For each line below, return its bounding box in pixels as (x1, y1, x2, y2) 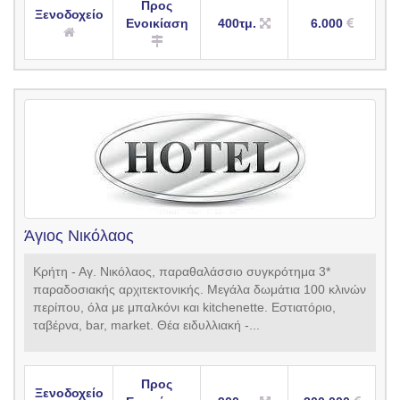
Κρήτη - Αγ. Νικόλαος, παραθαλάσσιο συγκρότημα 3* (33, 264, 330, 279)
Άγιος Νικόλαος (24, 227, 134, 246)
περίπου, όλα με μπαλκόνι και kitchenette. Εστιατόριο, (33, 300, 336, 315)
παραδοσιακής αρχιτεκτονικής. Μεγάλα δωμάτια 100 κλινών (33, 282, 366, 297)
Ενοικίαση (125, 16, 188, 31)
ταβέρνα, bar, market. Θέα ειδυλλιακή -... (33, 318, 260, 333)
